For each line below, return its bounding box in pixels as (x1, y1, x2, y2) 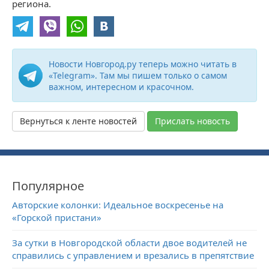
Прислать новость (155, 115, 230, 127)
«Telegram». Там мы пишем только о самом (49, 70, 227, 81)
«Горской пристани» (12, 211, 101, 223)
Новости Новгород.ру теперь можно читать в (49, 58, 237, 70)
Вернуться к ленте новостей (20, 115, 137, 127)
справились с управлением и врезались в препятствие (12, 249, 254, 261)
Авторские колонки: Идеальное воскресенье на (12, 199, 223, 211)
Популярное (12, 178, 84, 194)
